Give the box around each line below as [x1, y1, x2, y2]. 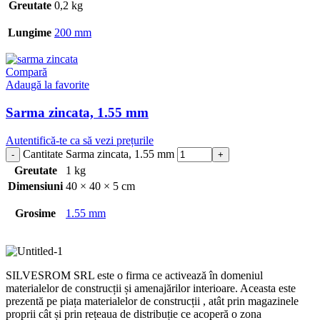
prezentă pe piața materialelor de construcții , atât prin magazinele [6, 294, 299, 307]
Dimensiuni [8, 179, 63, 192]
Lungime [8, 26, 51, 39]
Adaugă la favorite [6, 79, 89, 91]
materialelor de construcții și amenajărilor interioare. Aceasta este [6, 281, 296, 294]
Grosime [15, 206, 56, 219]
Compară [6, 66, 47, 79]
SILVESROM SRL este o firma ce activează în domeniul [6, 269, 263, 281]
